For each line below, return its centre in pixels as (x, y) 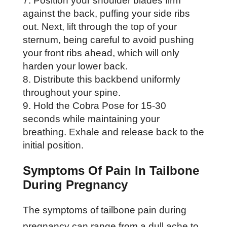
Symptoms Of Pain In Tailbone (111, 170)
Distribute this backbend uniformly (107, 79)
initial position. (53, 145)
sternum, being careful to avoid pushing (108, 40)
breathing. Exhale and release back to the (113, 132)
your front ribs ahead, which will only (101, 53)
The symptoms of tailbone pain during (104, 210)
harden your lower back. (76, 66)
